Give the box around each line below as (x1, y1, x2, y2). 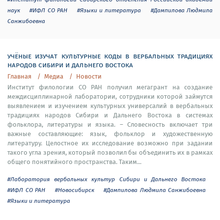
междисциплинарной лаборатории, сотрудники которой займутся (7, 92, 213, 101)
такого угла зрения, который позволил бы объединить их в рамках (7, 148, 213, 157)
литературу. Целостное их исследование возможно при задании (7, 138, 213, 148)
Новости (76, 72, 102, 81)
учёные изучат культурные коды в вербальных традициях (7, 50, 213, 61)
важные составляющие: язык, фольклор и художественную (7, 129, 213, 138)
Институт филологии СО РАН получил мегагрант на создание (7, 82, 213, 92)
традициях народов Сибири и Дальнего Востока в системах (7, 110, 213, 120)
